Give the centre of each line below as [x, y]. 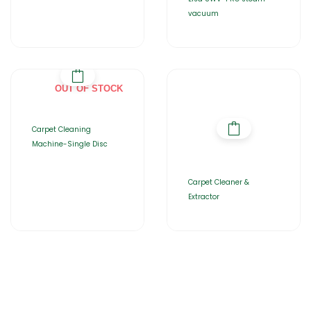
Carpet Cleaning [61, 129]
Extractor [204, 197]
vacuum [203, 14]
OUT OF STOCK [89, 89]
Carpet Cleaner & [219, 182]
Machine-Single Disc [70, 144]
